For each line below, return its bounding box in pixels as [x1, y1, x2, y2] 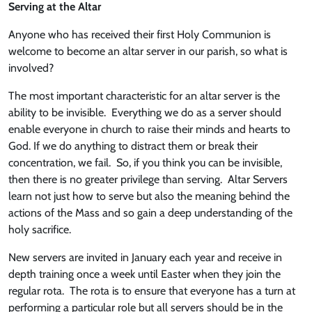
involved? [8, 61, 54, 75]
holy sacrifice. [8, 223, 71, 236]
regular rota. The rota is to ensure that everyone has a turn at [8, 284, 295, 297]
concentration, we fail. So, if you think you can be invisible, [8, 156, 282, 169]
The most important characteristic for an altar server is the [8, 89, 280, 102]
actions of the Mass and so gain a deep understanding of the [8, 206, 292, 219]
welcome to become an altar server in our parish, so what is [8, 45, 288, 58]
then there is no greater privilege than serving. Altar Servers [8, 173, 288, 186]
